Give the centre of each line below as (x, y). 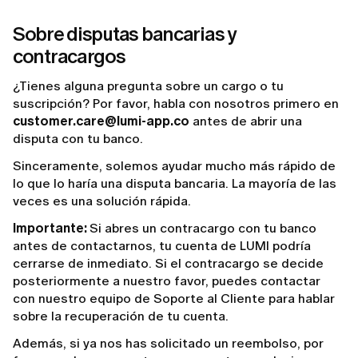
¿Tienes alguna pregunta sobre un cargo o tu (148, 86)
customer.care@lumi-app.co (101, 121)
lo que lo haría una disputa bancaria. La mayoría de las (175, 183)
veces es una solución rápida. (102, 201)
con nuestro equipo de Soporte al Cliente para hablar (174, 298)
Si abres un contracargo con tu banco (203, 228)
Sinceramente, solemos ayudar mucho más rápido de (174, 165)
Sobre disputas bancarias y (125, 34)
